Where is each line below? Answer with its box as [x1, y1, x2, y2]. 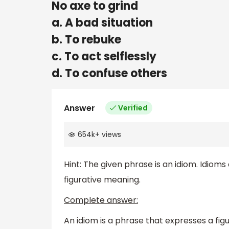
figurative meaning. [64, 174, 141, 186]
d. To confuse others [52, 65, 167, 81]
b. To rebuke [52, 31, 121, 48]
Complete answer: [64, 194, 138, 207]
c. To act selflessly [52, 48, 156, 64]
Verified [118, 102, 148, 113]
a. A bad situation [52, 14, 153, 31]
